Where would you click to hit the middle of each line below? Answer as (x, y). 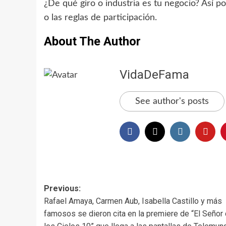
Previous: (62, 188)
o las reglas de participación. (100, 17)
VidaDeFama (154, 74)
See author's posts (172, 101)
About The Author (92, 41)
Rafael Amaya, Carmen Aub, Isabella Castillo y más (133, 201)
